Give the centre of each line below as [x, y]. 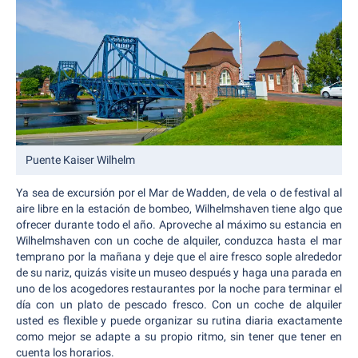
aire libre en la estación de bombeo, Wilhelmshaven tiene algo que [179, 208]
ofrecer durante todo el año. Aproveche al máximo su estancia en [179, 224]
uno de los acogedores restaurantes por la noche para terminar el [179, 288]
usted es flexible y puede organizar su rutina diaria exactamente [179, 320]
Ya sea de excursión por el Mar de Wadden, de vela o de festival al [179, 192]
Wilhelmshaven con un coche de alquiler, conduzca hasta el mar [179, 240]
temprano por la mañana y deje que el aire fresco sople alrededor [179, 256]
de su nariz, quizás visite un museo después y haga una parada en [179, 272]
